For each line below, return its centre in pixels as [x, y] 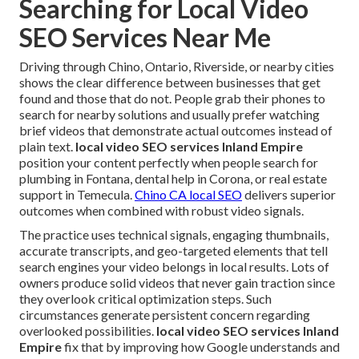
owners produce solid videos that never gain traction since [177, 282]
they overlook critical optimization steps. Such [145, 298]
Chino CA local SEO [188, 194]
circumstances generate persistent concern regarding [165, 314]
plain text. [47, 146]
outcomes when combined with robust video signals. [161, 210]
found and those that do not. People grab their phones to [172, 98]
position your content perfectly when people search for [169, 162]
